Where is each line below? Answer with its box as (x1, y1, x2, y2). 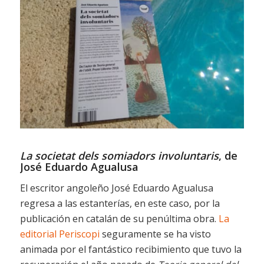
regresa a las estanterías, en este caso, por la (19, 197, 220, 210)
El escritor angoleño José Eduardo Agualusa (19, 181, 213, 195)
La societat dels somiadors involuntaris (19, 148, 219, 163)
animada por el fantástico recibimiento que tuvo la (19, 243, 242, 256)
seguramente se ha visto (99, 227, 211, 241)
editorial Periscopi (19, 227, 100, 241)
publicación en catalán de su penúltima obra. (19, 212, 219, 226)
